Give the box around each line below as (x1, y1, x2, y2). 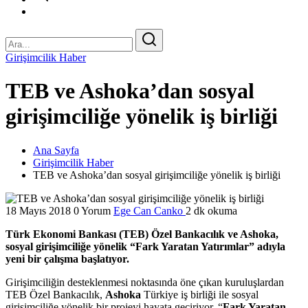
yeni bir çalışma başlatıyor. (5, 252, 129, 265)
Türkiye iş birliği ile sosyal (141, 288, 258, 300)
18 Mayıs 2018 (5, 204, 71, 217)
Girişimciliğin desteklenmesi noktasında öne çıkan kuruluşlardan (5, 276, 284, 288)
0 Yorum (74, 204, 111, 217)
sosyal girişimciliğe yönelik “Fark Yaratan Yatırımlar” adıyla (5, 240, 285, 252)
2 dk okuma (186, 204, 237, 217)
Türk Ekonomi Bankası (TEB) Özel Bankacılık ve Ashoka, (5, 228, 278, 240)
